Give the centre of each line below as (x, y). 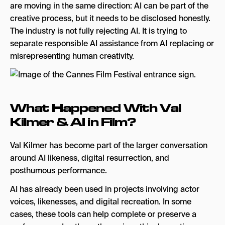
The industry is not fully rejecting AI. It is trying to (98, 31)
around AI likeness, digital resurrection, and (90, 158)
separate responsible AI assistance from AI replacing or (112, 43)
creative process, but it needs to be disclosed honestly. (110, 18)
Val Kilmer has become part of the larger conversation (109, 145)
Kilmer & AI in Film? (73, 122)
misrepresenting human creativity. (72, 56)
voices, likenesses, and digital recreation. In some (101, 202)
